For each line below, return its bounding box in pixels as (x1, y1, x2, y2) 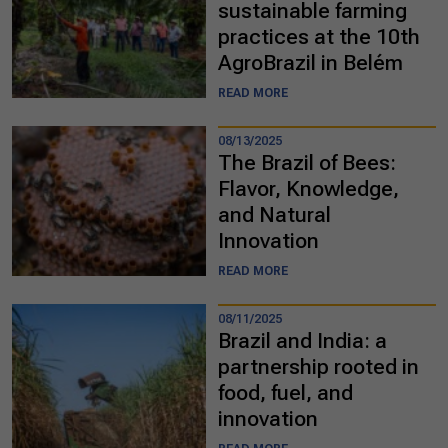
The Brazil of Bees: (218, 150, 396, 175)
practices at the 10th (218, 24, 420, 49)
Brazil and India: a (218, 328, 387, 353)
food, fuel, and (218, 380, 353, 405)
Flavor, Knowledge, (218, 176, 399, 201)
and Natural (218, 202, 331, 227)
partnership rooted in (218, 354, 419, 379)
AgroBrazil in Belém (218, 50, 403, 75)
